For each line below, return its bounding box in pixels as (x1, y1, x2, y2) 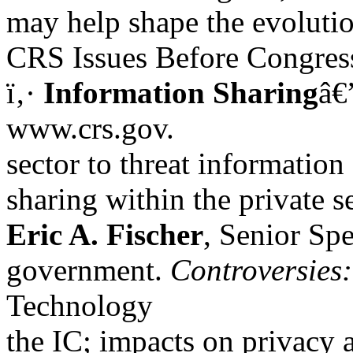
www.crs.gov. (6, 111, 174, 145)
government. (6, 253, 170, 287)
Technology (6, 288, 153, 322)
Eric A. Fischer (6, 217, 203, 251)
